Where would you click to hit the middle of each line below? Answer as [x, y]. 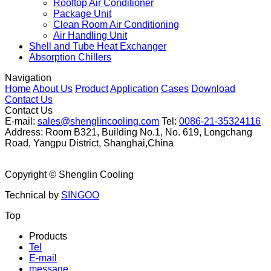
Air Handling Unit [90, 36]
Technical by [33, 195]
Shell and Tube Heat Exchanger [98, 47]
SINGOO [80, 195]
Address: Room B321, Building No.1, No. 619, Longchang [129, 132]
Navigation [28, 78]
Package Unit [82, 14]
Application [134, 89]
